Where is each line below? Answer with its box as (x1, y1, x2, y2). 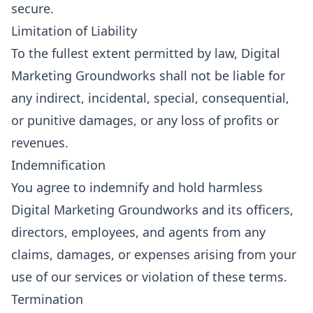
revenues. (11, 134, 68, 151)
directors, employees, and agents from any (11, 224, 265, 240)
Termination (11, 291, 83, 307)
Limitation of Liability (11, 22, 137, 39)
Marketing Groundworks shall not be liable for (11, 67, 285, 84)
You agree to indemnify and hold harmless (11, 179, 263, 196)
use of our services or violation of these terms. (11, 268, 287, 285)
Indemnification (11, 156, 105, 173)
